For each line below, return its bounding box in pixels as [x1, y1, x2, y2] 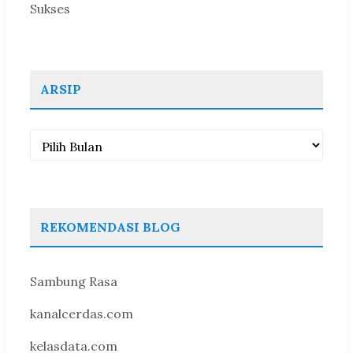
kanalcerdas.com [30, 305, 133, 321]
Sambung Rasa [30, 273, 117, 289]
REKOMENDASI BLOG [40, 218, 180, 235]
